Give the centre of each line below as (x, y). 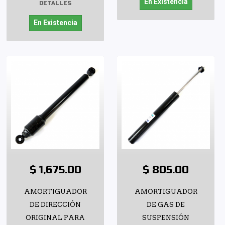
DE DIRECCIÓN (55, 204)
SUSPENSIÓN (166, 217)
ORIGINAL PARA (55, 217)
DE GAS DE (166, 204)
